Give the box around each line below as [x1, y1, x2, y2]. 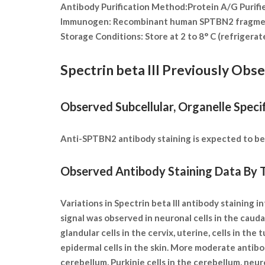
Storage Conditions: [60, 31, 143, 42]
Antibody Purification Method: [60, 1, 188, 12]
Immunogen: [60, 16, 111, 27]
